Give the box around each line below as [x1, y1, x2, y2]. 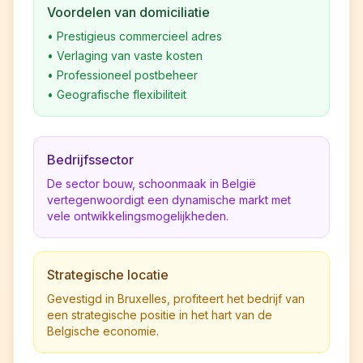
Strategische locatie [47, 267, 169, 283]
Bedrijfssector [47, 152, 134, 168]
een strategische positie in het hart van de [47, 308, 272, 322]
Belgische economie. [47, 324, 159, 338]
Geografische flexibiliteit [57, 88, 186, 101]
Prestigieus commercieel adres [57, 29, 222, 43]
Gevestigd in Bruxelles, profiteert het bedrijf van [47, 292, 305, 305]
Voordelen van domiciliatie [47, 4, 210, 20]
